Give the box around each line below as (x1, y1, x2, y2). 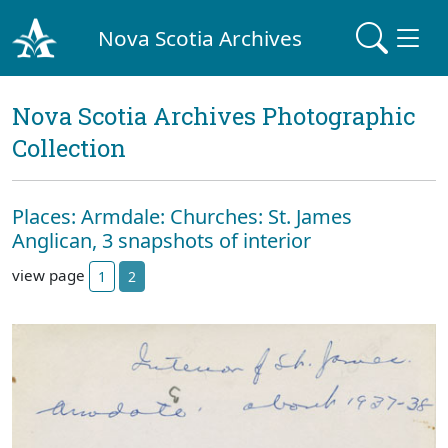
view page (12, 264, 89, 285)
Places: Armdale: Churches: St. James (12, 203, 352, 230)
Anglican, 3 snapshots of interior (12, 227, 311, 254)
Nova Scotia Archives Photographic (12, 100, 415, 132)
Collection (12, 132, 126, 164)
